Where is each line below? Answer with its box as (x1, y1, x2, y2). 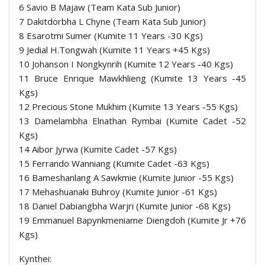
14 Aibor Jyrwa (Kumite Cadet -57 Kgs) (19, 143, 177, 156)
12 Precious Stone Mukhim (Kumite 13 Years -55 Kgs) (19, 101, 238, 113)
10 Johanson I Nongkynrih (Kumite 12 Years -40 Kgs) (19, 58, 233, 70)
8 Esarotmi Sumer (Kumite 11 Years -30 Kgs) (19, 30, 203, 42)
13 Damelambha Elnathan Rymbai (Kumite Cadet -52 (19, 115, 246, 127)
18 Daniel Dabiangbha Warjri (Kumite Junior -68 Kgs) (19, 200, 231, 212)
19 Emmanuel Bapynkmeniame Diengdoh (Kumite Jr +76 (19, 214, 246, 227)
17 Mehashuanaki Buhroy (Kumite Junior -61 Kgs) (19, 186, 217, 198)
